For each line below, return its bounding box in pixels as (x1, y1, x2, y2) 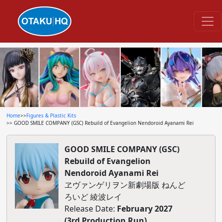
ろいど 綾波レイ (64, 191, 122, 202)
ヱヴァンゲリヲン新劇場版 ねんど (64, 179, 185, 190)
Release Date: (64, 203, 117, 214)
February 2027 (116, 203, 172, 214)
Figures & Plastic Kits (26, 112, 76, 119)
